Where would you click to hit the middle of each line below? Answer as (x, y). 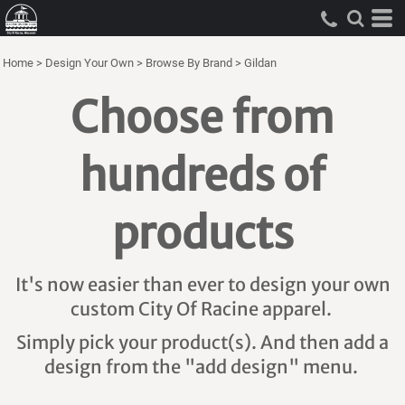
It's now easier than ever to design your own (202, 284)
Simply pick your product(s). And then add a (202, 342)
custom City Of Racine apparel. (202, 309)
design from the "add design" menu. (202, 367)
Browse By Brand (189, 63)
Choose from (202, 118)
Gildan (260, 63)
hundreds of (202, 175)
